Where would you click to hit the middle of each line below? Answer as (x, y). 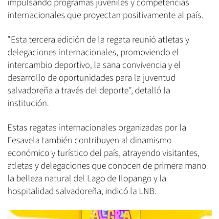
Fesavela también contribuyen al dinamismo (89, 140)
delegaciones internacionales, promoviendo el (93, 52)
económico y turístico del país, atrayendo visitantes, (103, 153)
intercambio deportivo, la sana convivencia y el (94, 65)
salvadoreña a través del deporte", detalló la (89, 90)
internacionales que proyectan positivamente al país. (105, 15)
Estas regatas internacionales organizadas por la (97, 128)
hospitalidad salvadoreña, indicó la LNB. (82, 191)
